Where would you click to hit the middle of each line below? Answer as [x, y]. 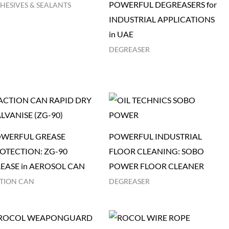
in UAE [121, 34]
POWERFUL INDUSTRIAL [155, 136]
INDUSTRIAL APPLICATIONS [162, 19]
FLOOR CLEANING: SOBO [156, 151]
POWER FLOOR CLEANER [156, 166]
